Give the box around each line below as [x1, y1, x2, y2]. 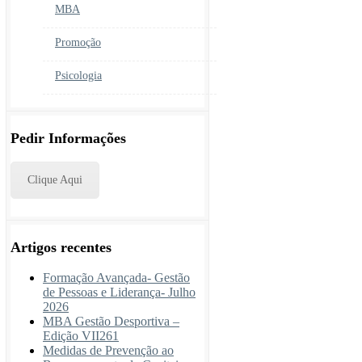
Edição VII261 [43, 328, 119, 343]
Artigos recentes [11, 238, 112, 255]
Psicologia [55, 69, 102, 82]
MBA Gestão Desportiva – [43, 314, 179, 328]
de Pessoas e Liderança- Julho [43, 284, 196, 299]
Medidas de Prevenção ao [43, 343, 174, 357]
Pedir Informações [11, 129, 126, 146]
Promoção [55, 36, 101, 48]
